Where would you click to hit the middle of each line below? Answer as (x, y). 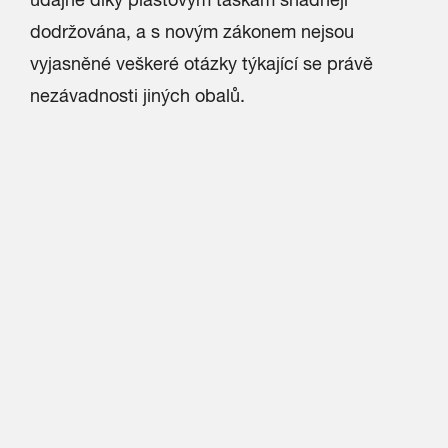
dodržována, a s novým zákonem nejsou (192, 31)
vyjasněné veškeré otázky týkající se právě (201, 63)
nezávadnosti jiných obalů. (137, 95)
